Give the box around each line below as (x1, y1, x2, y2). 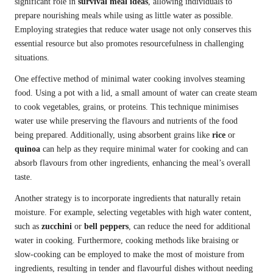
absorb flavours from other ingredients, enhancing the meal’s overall (15, 158, 250, 168)
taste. (15, 172, 32, 182)
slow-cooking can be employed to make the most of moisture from (15, 250, 244, 260)
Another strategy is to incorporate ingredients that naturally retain (15, 194, 241, 204)
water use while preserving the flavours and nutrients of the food (15, 116, 238, 126)
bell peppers (84, 222, 129, 232)
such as (15, 222, 41, 232)
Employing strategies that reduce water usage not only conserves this (15, 25, 251, 35)
